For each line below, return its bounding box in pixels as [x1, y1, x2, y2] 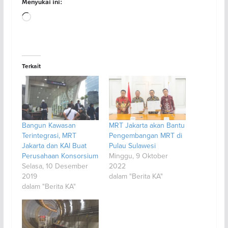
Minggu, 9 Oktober [108, 150, 168, 161]
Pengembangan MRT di [108, 130, 182, 140]
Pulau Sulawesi [108, 140, 156, 151]
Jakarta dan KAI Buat [21, 140, 87, 151]
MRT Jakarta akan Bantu [108, 120, 185, 130]
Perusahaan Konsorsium [21, 150, 98, 161]
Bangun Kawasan [21, 120, 76, 130]
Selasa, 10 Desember [21, 160, 88, 171]
